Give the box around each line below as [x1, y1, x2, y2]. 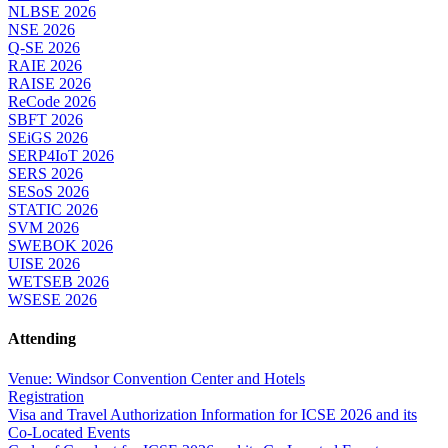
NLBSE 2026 [8, 3, 96, 21]
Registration [8, 387, 84, 405]
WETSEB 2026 [8, 273, 109, 291]
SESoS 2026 [8, 183, 89, 201]
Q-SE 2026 [8, 39, 80, 57]
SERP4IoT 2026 [8, 147, 114, 165]
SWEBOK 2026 [8, 237, 113, 255]
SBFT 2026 [8, 111, 83, 129]
